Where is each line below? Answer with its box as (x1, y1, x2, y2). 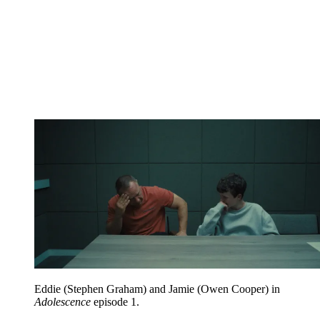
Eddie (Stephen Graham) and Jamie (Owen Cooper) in (34, 282, 280, 295)
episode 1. (91, 295, 139, 308)
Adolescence (34, 295, 91, 308)
